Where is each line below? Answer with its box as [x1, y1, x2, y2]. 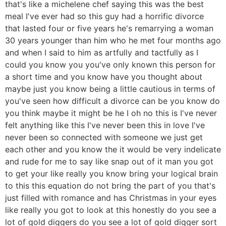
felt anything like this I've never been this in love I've [5, 120, 205, 130]
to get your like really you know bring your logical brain [5, 168, 218, 179]
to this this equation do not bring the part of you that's [5, 180, 215, 191]
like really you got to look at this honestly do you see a [5, 204, 216, 215]
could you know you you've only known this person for [5, 59, 215, 70]
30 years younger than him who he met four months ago [5, 35, 221, 45]
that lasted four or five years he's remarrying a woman [5, 23, 213, 33]
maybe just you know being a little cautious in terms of [5, 83, 215, 94]
